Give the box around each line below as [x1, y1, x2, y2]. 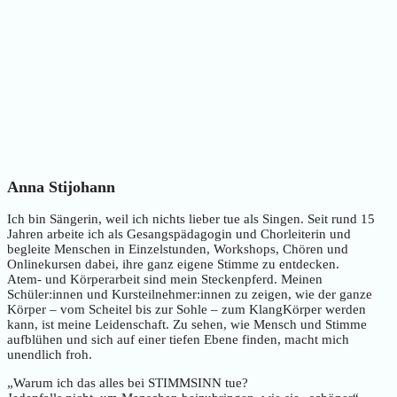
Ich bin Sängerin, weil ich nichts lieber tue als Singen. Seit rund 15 [7, 212, 375, 227]
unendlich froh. [7, 347, 92, 362]
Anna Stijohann [7, 177, 115, 196]
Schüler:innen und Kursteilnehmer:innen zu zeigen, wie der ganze [7, 287, 372, 302]
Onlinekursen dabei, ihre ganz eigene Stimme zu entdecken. [7, 257, 339, 272]
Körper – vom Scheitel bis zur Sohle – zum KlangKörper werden [7, 302, 366, 317]
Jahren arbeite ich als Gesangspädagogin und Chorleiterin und [7, 227, 351, 242]
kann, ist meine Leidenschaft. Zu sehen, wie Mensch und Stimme [7, 317, 367, 332]
